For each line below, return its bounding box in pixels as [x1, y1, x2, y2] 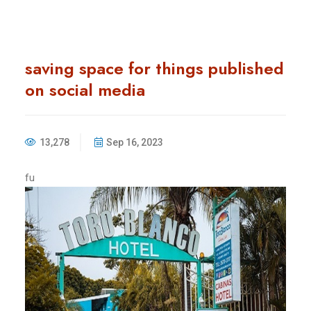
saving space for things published [25, 56, 284, 81]
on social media [25, 77, 145, 102]
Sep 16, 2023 [106, 136, 163, 148]
